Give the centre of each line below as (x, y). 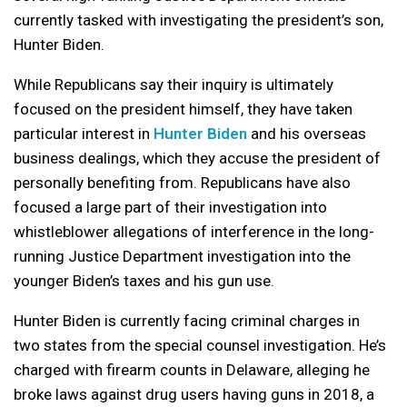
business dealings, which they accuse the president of (197, 158)
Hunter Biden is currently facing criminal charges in (187, 321)
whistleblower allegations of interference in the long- (194, 232)
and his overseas (307, 134)
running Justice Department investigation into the (182, 256)
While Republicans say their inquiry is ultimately (174, 84)
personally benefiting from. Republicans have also (182, 183)
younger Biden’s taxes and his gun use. (144, 281)
